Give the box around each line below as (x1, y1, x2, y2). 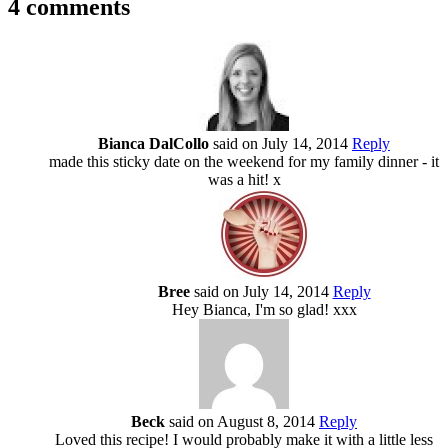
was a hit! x (207, 170, 281, 188)
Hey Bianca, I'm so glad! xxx (171, 300, 357, 318)
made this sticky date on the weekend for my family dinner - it (49, 152, 439, 170)
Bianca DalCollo (98, 134, 209, 152)
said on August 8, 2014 (165, 412, 319, 430)
